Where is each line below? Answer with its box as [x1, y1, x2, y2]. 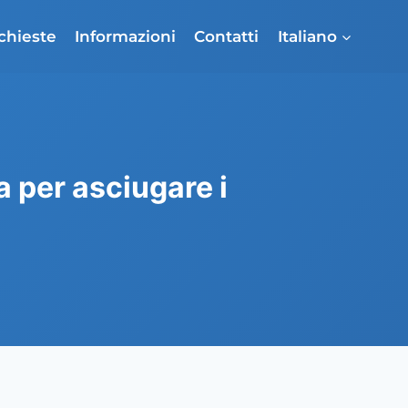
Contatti [194, 26, 260, 46]
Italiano [277, 26, 337, 46]
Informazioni [75, 26, 177, 46]
